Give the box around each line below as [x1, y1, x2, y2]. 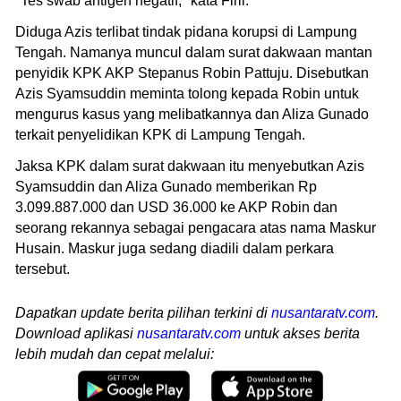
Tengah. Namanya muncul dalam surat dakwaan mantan [15, 44, 372, 60]
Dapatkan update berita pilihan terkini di [15, 304, 271, 320]
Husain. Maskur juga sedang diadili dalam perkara [15, 240, 334, 256]
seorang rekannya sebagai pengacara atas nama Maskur [15, 219, 376, 235]
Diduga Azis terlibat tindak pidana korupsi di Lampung [15, 23, 357, 39]
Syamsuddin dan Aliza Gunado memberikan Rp [15, 178, 317, 194]
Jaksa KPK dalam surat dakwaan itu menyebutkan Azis [15, 158, 364, 174]
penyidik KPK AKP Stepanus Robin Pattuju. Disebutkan [15, 64, 369, 81]
